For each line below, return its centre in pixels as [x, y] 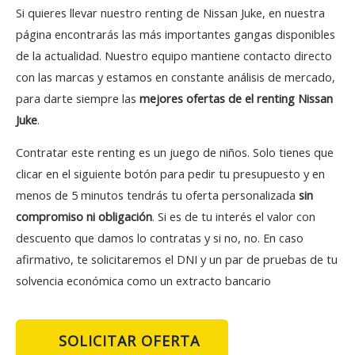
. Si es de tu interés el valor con [234, 217]
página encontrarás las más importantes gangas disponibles [176, 34]
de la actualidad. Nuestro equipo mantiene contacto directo [174, 55]
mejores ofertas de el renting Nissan [236, 98]
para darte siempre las [78, 98]
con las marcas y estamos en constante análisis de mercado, [176, 76]
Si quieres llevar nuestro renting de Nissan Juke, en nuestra [170, 12]
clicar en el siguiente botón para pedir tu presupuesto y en [170, 174]
